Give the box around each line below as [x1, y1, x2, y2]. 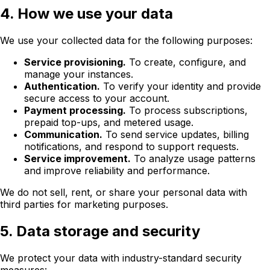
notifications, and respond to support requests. [24, 140, 239, 153]
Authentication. [24, 80, 100, 93]
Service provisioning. [24, 56, 126, 69]
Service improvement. [24, 152, 131, 165]
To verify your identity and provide [100, 80, 261, 93]
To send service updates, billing [102, 128, 249, 141]
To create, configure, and [126, 56, 246, 69]
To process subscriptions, [126, 104, 248, 117]
